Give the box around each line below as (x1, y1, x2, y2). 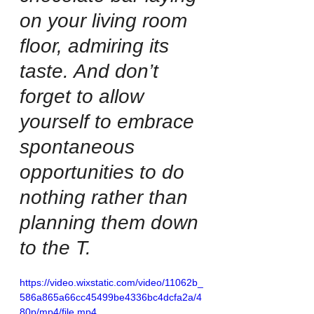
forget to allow (20, 85, 149, 107)
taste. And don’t (20, 60, 164, 82)
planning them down (20, 211, 204, 233)
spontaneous (20, 135, 140, 158)
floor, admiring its (20, 34, 175, 57)
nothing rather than (20, 186, 193, 208)
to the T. (20, 236, 91, 259)
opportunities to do (20, 161, 190, 183)
